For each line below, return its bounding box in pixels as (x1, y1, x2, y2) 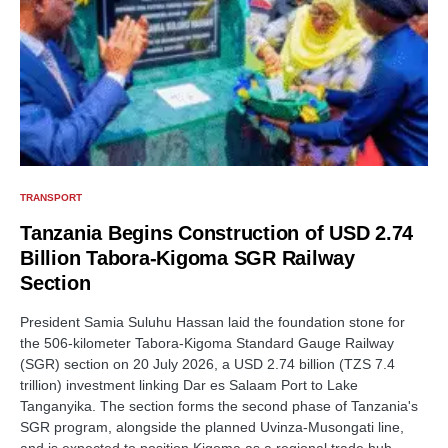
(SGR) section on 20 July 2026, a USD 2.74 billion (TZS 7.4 (20, 355, 395, 372)
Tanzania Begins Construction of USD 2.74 (20, 221, 413, 244)
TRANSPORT (20, 191, 82, 203)
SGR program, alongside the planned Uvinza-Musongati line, (20, 418, 404, 435)
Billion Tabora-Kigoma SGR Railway (20, 246, 355, 269)
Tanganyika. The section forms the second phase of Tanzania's (20, 397, 418, 414)
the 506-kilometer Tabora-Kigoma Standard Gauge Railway (20, 334, 394, 351)
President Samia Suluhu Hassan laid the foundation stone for (20, 313, 405, 330)
